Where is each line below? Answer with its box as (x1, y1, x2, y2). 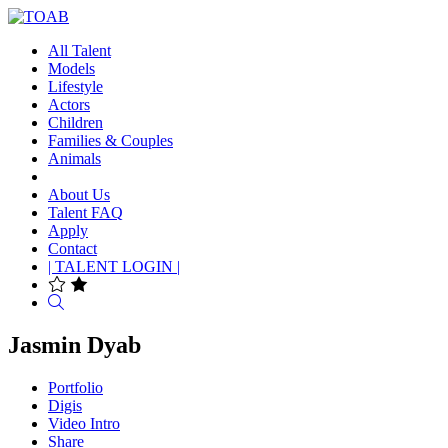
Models (48, 60, 95, 77)
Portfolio (48, 378, 103, 396)
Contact (48, 240, 97, 257)
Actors (48, 96, 90, 113)
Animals (48, 150, 101, 167)
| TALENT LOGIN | (48, 258, 180, 275)
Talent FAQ (48, 204, 123, 221)
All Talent (48, 42, 111, 59)
